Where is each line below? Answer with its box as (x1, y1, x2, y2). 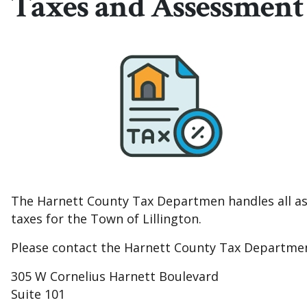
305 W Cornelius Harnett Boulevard (11, 268, 219, 285)
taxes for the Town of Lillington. (11, 210, 201, 228)
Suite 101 (11, 286, 65, 303)
